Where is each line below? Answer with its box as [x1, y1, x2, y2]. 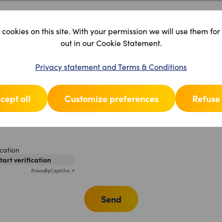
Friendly [31, 166, 50, 174]
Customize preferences [64, 92, 159, 105]
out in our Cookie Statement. [60, 37, 162, 48]
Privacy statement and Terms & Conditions [35, 61, 187, 72]
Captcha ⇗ [50, 166, 75, 174]
